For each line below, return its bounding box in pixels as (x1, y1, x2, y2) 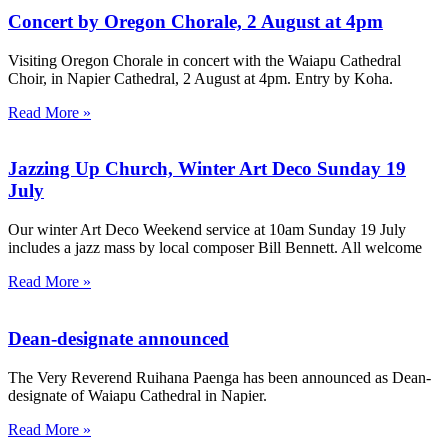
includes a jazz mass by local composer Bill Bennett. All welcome (8, 239, 422, 257)
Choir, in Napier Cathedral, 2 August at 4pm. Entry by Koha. (8, 69, 393, 87)
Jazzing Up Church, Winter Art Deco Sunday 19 (8, 158, 406, 180)
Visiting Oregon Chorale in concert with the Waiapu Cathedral (8, 51, 401, 69)
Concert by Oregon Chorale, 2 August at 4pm (8, 10, 383, 32)
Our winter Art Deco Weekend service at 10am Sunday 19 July (8, 221, 406, 239)
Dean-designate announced (8, 327, 229, 349)
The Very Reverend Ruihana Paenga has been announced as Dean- (8, 368, 431, 386)
